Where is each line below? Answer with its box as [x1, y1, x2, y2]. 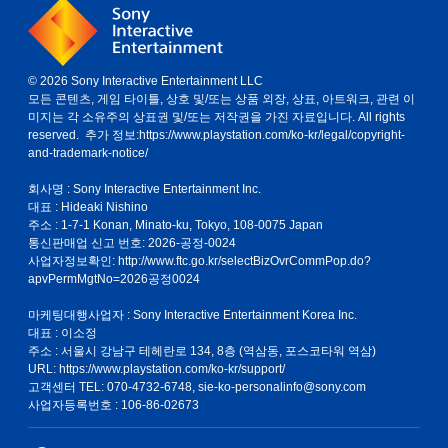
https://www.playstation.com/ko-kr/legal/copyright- [139, 128, 405, 142]
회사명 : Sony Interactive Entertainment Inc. [28, 182, 261, 196]
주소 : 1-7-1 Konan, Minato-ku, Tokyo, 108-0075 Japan [28, 218, 323, 232]
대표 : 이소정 [28, 326, 97, 340]
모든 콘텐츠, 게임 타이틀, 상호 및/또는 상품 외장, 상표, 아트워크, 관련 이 [28, 92, 415, 106]
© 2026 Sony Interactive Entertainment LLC [28, 74, 263, 88]
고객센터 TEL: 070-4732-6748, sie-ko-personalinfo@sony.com [28, 380, 366, 394]
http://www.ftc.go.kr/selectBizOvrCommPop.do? [118, 254, 371, 268]
